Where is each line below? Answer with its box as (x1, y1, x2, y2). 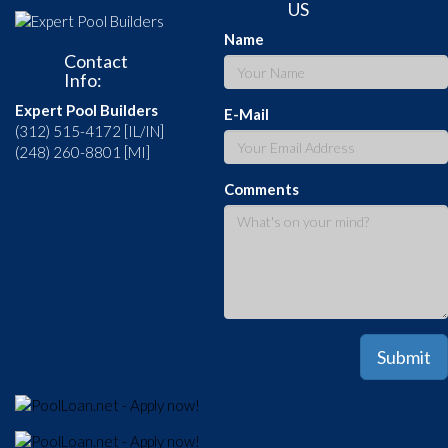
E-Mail (224, 105, 269, 124)
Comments (224, 180, 299, 199)
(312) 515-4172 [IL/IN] (15, 122, 164, 141)
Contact (63, 50, 128, 73)
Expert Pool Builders (15, 101, 158, 120)
